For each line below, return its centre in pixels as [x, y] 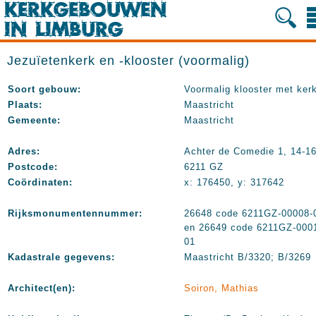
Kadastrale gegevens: [61, 257]
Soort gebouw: [44, 89]
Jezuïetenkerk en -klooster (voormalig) [128, 61]
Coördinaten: [40, 182]
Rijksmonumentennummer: [75, 213]
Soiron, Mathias [221, 288]
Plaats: [25, 105]
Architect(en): [42, 288]
